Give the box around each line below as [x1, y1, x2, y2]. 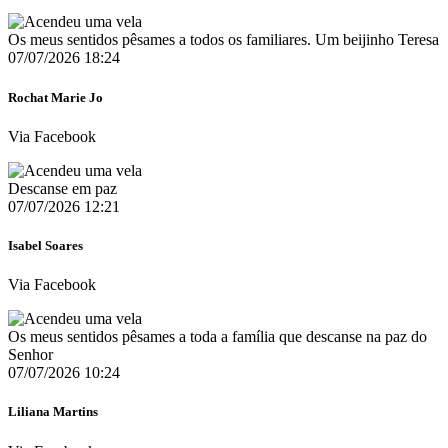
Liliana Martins [8, 404, 98, 420]
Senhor [8, 346, 53, 364]
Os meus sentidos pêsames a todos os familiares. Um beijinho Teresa [8, 31, 439, 49]
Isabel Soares [8, 238, 83, 253]
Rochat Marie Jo [8, 89, 103, 105]
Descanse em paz [8, 179, 117, 197]
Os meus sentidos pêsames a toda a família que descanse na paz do [8, 328, 427, 346]
